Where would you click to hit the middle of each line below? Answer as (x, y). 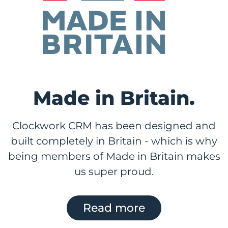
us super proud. (114, 171)
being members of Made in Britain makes (114, 156)
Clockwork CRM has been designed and (114, 125)
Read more (114, 207)
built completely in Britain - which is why (114, 141)
